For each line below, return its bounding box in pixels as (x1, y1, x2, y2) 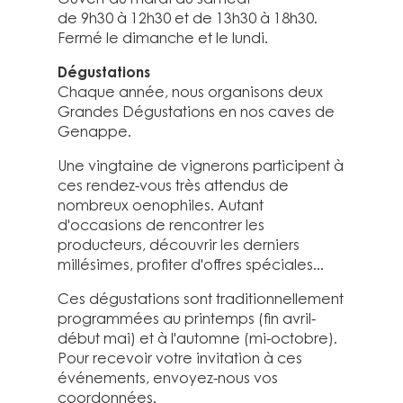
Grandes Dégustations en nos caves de (58, 103, 335, 121)
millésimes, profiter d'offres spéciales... (58, 255, 324, 273)
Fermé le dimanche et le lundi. (58, 29, 268, 47)
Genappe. (58, 122, 131, 140)
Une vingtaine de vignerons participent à (58, 157, 344, 175)
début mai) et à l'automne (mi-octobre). (58, 329, 337, 347)
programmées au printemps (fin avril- (58, 309, 316, 327)
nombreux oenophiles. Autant (58, 196, 264, 214)
